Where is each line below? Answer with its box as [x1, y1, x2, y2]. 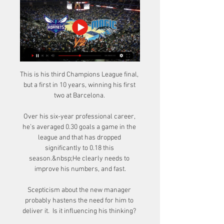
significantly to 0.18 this [44, 144, 114, 152]
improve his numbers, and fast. [34, 165, 126, 173]
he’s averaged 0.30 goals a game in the [22, 123, 136, 131]
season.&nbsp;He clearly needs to [29, 154, 129, 163]
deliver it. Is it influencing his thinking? [22, 207, 137, 215]
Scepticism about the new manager [27, 186, 131, 194]
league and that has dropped [37, 133, 121, 142]
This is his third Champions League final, [20, 70, 138, 79]
